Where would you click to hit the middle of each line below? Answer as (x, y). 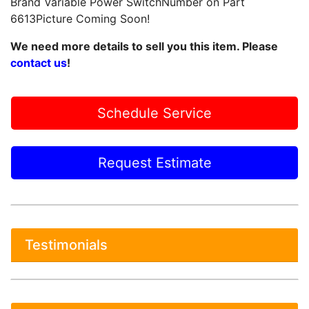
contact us (39, 63)
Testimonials (66, 245)
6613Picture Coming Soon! (80, 19)
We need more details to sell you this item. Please (144, 46)
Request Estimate (154, 163)
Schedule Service (154, 113)
